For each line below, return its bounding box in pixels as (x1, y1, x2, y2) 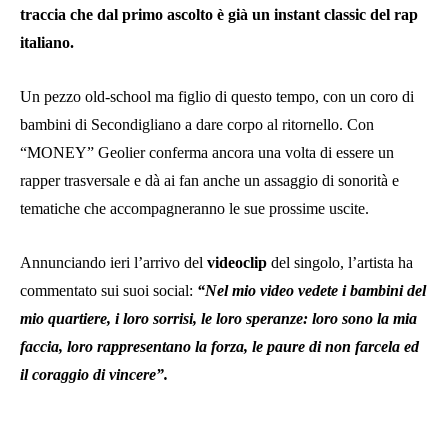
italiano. (20, 33, 74, 51)
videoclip (207, 253, 267, 271)
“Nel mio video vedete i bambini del (197, 281, 426, 299)
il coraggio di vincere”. (20, 365, 172, 383)
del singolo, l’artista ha (267, 253, 413, 271)
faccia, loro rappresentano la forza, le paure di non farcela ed (20, 337, 419, 355)
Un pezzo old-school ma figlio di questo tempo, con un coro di (20, 87, 414, 105)
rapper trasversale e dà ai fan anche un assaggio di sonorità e (20, 171, 399, 189)
